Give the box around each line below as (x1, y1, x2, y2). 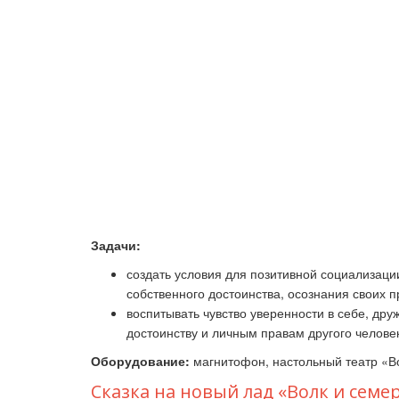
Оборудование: (91, 352, 193, 370)
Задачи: (91, 236, 141, 254)
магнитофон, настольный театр (193, 352, 381, 370)
